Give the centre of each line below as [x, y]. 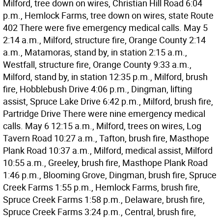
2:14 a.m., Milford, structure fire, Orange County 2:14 [104, 40]
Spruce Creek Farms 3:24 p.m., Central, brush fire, [99, 212]
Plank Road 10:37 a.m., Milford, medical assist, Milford [108, 150]
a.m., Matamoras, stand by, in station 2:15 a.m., [95, 52]
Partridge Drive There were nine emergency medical [104, 113]
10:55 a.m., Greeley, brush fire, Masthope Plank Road [105, 163]
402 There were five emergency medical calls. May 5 [105, 27]
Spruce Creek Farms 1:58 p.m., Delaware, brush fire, [104, 199]
